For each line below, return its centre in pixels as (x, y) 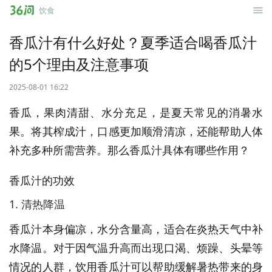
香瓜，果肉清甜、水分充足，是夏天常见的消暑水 (136, 112)
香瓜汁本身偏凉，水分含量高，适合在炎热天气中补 (136, 229)
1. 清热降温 (37, 204)
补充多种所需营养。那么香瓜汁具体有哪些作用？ (129, 150)
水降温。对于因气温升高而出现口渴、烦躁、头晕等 (136, 248)
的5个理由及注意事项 (79, 64)
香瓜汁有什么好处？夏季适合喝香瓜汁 (133, 42)
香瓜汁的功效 (42, 180)
